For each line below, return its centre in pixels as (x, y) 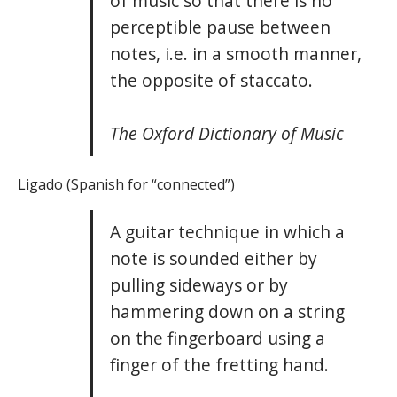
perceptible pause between (220, 27)
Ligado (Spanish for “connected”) (126, 184)
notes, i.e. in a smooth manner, (235, 54)
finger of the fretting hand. (219, 365)
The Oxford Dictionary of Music (226, 133)
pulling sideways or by (198, 285)
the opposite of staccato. (211, 80)
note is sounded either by (213, 258)
